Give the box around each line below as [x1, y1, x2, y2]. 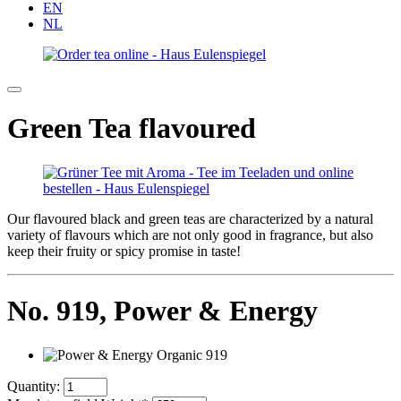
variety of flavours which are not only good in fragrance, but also [7, 226, 373, 243]
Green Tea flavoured [7, 112, 256, 145]
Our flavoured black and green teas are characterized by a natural [7, 210, 373, 226]
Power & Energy [114, 294, 318, 328]
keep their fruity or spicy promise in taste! [7, 243, 241, 259]
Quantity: [7, 378, 60, 394]
